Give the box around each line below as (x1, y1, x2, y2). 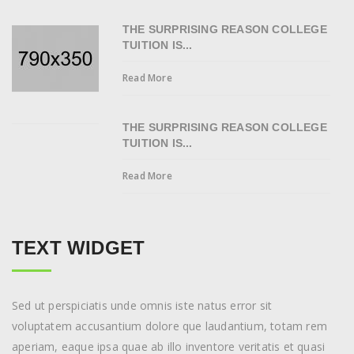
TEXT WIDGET (12, 237, 145, 259)
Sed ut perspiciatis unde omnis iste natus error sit (12, 298, 273, 314)
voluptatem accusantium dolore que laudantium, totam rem (12, 318, 328, 334)
